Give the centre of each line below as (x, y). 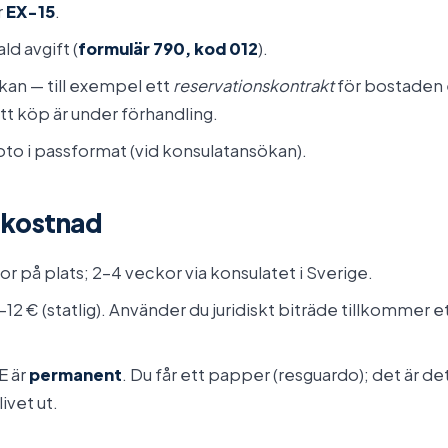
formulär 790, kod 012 (168, 48)
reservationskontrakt (253, 85)
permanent (75, 374)
